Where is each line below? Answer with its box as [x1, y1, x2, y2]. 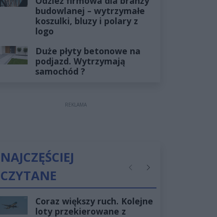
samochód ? [35, 65, 85, 77]
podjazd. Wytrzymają [35, 55, 125, 67]
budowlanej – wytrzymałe [35, 5, 145, 17]
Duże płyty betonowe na [35, 45, 140, 57]
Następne [143, 167, 174, 177]
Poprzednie [126, 167, 162, 177]
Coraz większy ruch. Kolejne [35, 195, 153, 207]
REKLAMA [64, 101, 87, 108]
